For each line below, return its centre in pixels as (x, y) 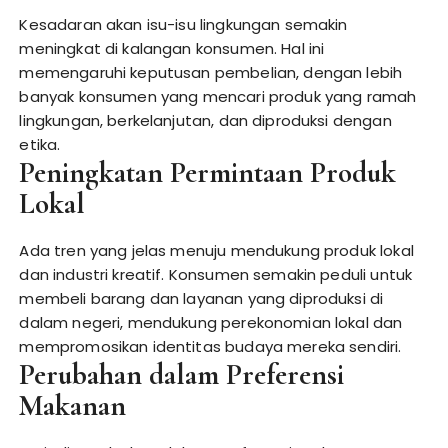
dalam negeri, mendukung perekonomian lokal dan (211, 322)
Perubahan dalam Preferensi (182, 374)
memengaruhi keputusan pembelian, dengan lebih (211, 72)
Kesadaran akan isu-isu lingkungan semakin (183, 24)
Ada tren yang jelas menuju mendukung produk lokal (216, 250)
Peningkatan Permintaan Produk (208, 172)
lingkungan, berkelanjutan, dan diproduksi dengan (205, 120)
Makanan (73, 405)
